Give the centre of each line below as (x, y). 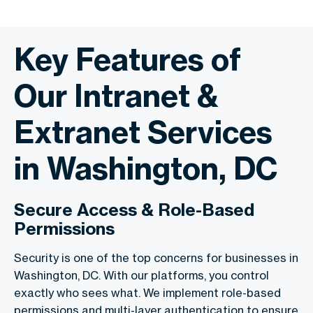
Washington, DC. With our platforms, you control (141, 275)
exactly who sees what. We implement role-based (147, 292)
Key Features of (128, 59)
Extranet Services (143, 132)
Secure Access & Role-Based (134, 209)
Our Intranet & (116, 95)
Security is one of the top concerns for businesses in (156, 257)
